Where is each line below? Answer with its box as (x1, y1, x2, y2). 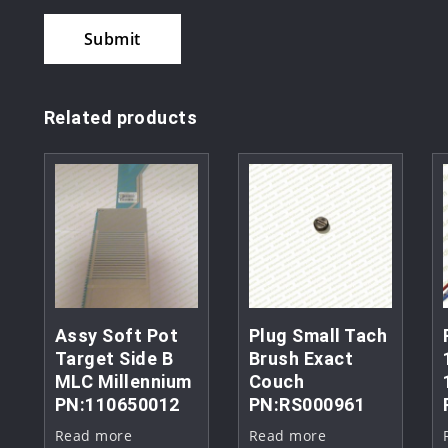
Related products (44, 107, 198, 129)
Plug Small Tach (248, 324, 388, 346)
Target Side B (55, 347, 174, 369)
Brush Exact (248, 347, 354, 369)
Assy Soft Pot (55, 324, 179, 346)
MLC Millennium (55, 370, 192, 392)
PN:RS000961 (248, 393, 366, 415)
